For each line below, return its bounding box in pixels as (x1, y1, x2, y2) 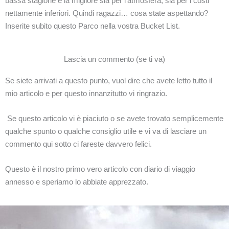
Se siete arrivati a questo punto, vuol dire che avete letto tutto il (5, 76, 212, 85)
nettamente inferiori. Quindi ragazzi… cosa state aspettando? (5, 8, 208, 17)
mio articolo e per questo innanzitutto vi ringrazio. (5, 88, 167, 98)
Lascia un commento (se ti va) (64, 54, 165, 63)
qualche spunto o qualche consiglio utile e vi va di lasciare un (5, 126, 207, 135)
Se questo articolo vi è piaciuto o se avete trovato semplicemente (5, 113, 223, 123)
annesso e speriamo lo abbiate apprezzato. (5, 177, 148, 186)
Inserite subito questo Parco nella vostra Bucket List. (5, 21, 180, 30)
